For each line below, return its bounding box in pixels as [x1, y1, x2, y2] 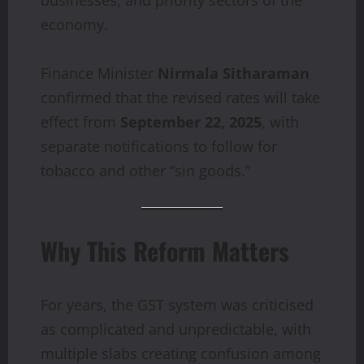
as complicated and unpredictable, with [41, 318, 311, 339]
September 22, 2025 [120, 111, 262, 132]
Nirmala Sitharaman [158, 63, 310, 83]
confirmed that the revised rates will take [41, 87, 320, 107]
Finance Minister [41, 63, 158, 83]
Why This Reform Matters [41, 232, 289, 269]
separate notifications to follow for [41, 136, 277, 156]
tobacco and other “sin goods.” [41, 160, 250, 180]
